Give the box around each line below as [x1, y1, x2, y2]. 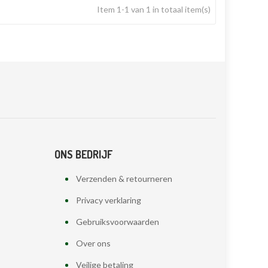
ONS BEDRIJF [54, 148, 112, 161]
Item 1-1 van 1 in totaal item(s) [97, 4, 211, 14]
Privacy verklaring [75, 195, 141, 205]
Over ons [75, 238, 111, 248]
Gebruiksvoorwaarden [75, 217, 159, 227]
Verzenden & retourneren [75, 173, 172, 184]
